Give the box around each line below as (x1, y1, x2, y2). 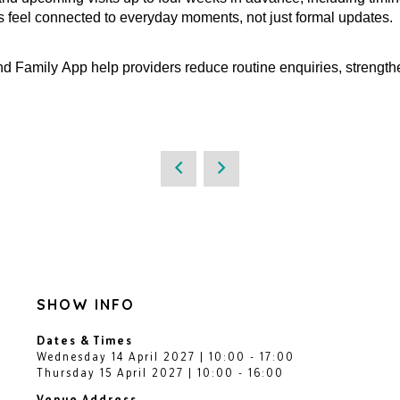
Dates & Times (36, 333, 133, 347)
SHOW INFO (36, 295, 135, 313)
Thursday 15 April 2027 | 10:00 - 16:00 (36, 365, 284, 379)
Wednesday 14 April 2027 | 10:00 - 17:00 (36, 349, 295, 363)
